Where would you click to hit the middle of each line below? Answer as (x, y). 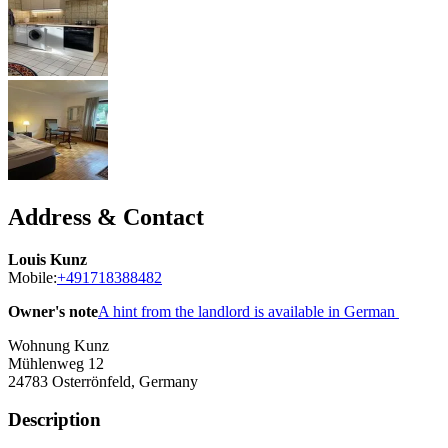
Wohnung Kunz (58, 345)
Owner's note (53, 311)
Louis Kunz (47, 259)
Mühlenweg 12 (56, 363)
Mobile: (32, 277)
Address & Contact (106, 216)
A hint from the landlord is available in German (248, 311)
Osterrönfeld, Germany (125, 381)
